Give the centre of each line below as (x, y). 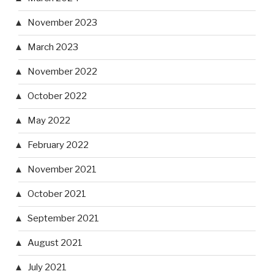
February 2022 (58, 145)
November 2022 (62, 72)
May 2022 (49, 121)
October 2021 (57, 194)
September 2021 (63, 219)
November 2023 (62, 23)
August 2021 (55, 243)
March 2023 (53, 47)
